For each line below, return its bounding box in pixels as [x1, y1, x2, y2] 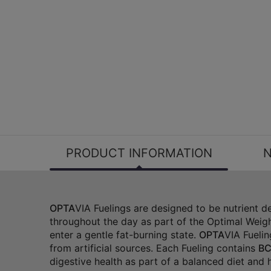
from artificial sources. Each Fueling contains [50, 242, 258, 255]
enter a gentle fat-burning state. [50, 229, 199, 241]
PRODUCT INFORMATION [65, 146, 212, 161]
